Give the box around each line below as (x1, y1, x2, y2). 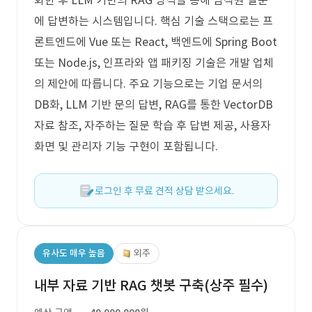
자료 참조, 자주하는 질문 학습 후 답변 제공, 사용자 (34, 118, 271, 132)
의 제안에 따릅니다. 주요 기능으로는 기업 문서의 (34, 77, 263, 91)
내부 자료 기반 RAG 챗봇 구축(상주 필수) (34, 276, 268, 295)
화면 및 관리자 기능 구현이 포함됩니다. (34, 139, 218, 153)
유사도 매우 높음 (42, 247, 105, 259)
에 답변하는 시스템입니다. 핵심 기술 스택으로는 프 (34, 14, 273, 28)
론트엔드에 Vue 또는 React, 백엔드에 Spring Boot (34, 35, 277, 49)
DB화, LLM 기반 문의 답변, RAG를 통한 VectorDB (34, 97, 273, 111)
